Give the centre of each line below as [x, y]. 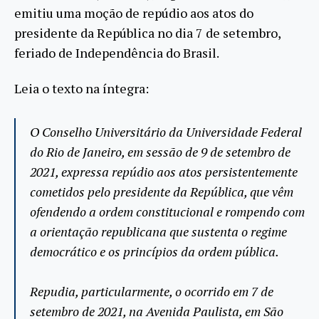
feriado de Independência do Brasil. [117, 52]
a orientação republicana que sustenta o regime [158, 232]
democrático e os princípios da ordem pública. [155, 252]
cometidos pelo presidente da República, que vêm [162, 192]
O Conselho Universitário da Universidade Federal [166, 132]
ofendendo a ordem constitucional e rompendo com [167, 212]
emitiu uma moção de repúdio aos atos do [134, 12]
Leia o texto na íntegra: [82, 89]
